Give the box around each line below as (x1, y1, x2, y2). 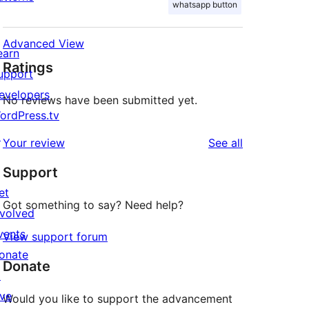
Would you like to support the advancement (3, 292, 232, 306)
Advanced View (3, 37, 84, 51)
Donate (3, 258, 50, 275)
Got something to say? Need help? (3, 198, 183, 212)
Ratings (3, 59, 53, 77)
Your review (3, 136, 65, 150)
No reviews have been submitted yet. (3, 93, 197, 108)
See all (208, 136, 243, 150)
